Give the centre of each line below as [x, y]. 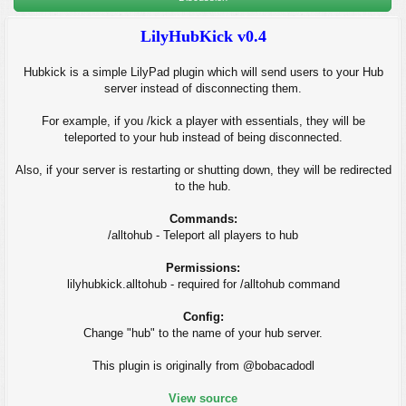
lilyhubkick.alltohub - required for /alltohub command [203, 284]
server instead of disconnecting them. [203, 88]
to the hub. [203, 186]
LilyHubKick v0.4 [203, 36]
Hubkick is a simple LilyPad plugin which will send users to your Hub [203, 72]
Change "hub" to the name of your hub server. [203, 333]
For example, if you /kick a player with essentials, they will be [203, 121]
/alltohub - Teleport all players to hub [203, 235]
